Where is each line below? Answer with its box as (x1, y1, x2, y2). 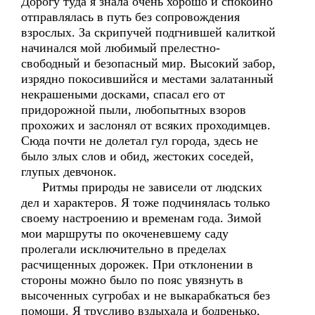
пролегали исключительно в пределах (21, 242, 226, 256)
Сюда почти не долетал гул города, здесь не (21, 134, 258, 148)
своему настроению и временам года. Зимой (21, 211, 262, 225)
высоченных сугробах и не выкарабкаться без (21, 288, 270, 302)
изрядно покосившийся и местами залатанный (21, 72, 274, 86)
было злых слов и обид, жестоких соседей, (21, 149, 254, 163)
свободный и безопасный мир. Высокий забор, (21, 56, 276, 70)
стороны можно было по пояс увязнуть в (21, 273, 243, 287)
